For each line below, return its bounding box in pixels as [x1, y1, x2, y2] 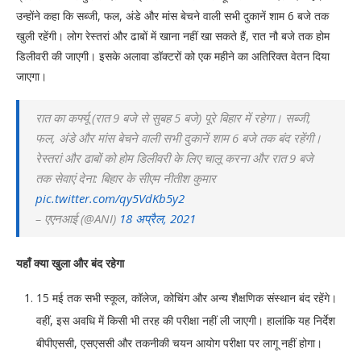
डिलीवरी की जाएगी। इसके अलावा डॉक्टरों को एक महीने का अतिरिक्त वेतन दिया [16, 48, 330, 64]
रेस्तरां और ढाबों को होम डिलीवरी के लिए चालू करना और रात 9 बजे [35, 150, 313, 167]
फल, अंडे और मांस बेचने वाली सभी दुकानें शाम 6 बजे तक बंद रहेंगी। [35, 130, 322, 147]
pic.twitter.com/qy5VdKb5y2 [35, 190, 185, 207]
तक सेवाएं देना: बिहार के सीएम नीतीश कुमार [35, 170, 216, 187]
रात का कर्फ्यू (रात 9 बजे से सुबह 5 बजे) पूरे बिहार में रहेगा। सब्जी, [35, 110, 311, 127]
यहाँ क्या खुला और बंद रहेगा [16, 255, 124, 272]
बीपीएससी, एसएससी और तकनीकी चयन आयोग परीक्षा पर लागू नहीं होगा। [36, 335, 322, 351]
